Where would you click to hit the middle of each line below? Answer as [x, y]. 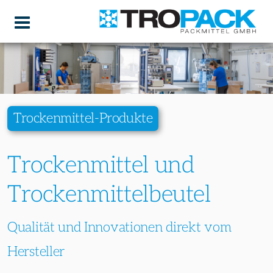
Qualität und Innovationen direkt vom [119, 228]
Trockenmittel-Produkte [83, 119]
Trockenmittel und [101, 165]
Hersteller [36, 252]
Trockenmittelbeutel [109, 194]
